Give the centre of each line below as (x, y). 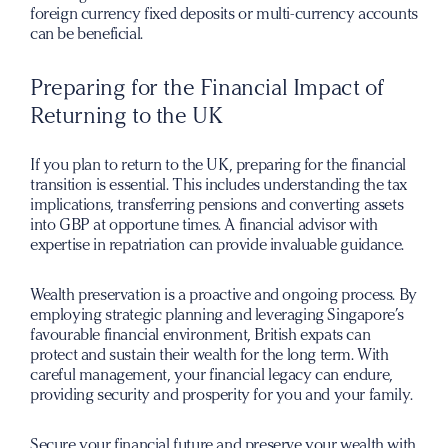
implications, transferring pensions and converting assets (217, 204)
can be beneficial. (86, 33)
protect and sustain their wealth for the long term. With (209, 354)
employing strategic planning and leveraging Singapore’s (217, 314)
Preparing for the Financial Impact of (207, 87)
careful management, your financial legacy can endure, (211, 374)
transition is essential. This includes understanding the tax (219, 184)
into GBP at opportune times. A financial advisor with (204, 224)
